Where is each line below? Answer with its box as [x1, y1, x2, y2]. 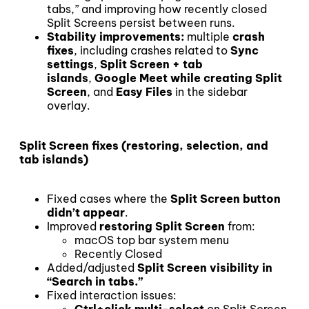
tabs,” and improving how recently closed [47, 2, 267, 17]
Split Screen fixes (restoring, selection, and [19, 138, 268, 152]
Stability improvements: [47, 30, 184, 44]
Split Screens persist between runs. [47, 16, 235, 30]
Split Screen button [170, 191, 281, 206]
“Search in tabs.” [47, 274, 143, 288]
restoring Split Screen [99, 219, 225, 233]
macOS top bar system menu [74, 232, 229, 247]
